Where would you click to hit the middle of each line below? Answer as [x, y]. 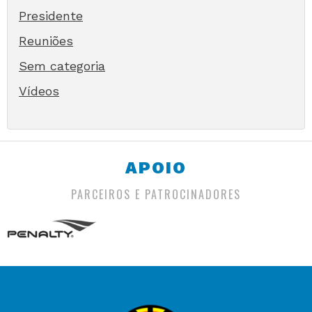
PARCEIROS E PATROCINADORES [156, 194]
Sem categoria [62, 65]
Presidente [51, 15]
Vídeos [39, 91]
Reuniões [46, 40]
